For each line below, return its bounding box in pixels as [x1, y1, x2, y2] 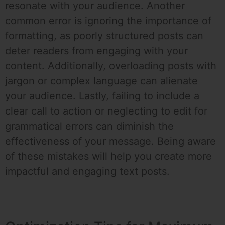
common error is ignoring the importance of [5, 15, 211, 27]
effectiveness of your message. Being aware [5, 135, 216, 148]
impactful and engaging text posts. [5, 165, 170, 178]
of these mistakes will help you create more [5, 150, 212, 163]
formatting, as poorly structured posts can [5, 30, 203, 42]
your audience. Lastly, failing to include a [5, 90, 199, 102]
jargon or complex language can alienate [5, 75, 198, 87]
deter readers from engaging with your [5, 45, 188, 57]
